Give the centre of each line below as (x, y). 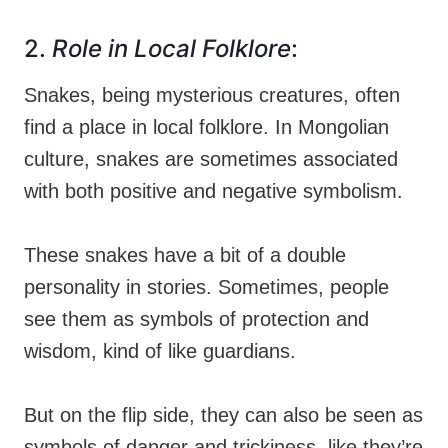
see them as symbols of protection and (196, 318)
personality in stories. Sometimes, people (206, 286)
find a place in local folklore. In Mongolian (206, 126)
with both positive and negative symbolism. (213, 190)
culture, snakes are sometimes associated (211, 158)
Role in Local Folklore (171, 48)
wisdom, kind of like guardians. (160, 350)
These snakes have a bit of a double (185, 254)
